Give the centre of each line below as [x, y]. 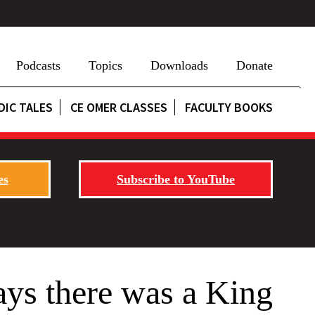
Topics [105, 65]
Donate [255, 65]
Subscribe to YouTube [176, 179]
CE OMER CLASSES [119, 107]
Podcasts [38, 65]
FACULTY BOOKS [229, 107]
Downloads [179, 65]
